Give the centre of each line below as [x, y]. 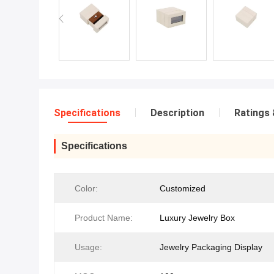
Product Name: [104, 218]
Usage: [88, 247]
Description [177, 113]
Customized [183, 188]
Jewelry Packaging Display [211, 247]
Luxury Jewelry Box [197, 218]
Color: [86, 188]
